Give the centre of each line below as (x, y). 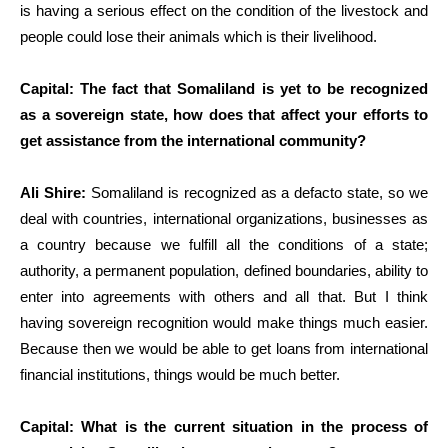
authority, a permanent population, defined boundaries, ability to (224, 270)
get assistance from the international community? (193, 140)
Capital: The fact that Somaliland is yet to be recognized (224, 88)
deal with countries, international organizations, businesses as (224, 218)
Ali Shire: (53, 192)
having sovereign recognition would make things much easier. (224, 322)
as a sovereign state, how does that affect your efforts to (224, 114)
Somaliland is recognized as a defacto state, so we (257, 192)
